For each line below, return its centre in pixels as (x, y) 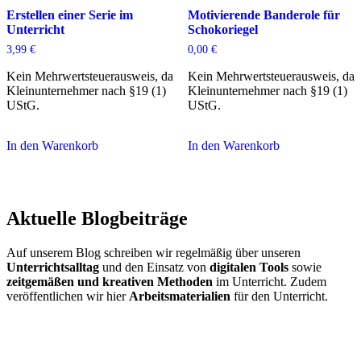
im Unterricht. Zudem (270, 281)
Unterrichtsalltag (53, 267)
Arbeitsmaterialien (180, 296)
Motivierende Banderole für (263, 15)
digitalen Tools (249, 267)
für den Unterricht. (279, 296)
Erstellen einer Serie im (70, 15)
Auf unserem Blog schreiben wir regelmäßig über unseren (154, 252)
